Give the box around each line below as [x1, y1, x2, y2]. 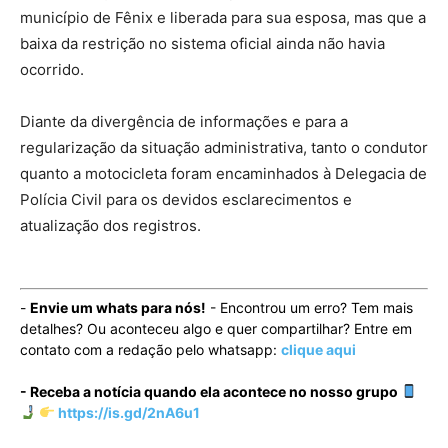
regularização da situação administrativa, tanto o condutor [20, 137, 428, 157]
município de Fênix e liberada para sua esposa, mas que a [20, 7, 426, 27]
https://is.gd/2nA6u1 [54, 403, 200, 421]
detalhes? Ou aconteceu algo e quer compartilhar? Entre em [20, 319, 412, 337]
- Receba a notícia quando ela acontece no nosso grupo [20, 382, 401, 400]
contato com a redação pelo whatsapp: [20, 340, 281, 358]
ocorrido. [20, 59, 84, 79]
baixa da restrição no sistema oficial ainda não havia [20, 33, 385, 53]
